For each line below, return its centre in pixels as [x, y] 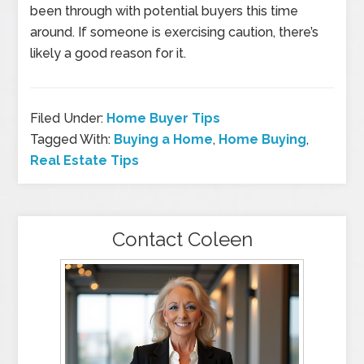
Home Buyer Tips [164, 118]
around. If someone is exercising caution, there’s [175, 32]
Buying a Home [164, 139]
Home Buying [263, 139]
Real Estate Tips [85, 160]
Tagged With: [72, 139]
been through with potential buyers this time [165, 11]
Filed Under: [69, 118]
